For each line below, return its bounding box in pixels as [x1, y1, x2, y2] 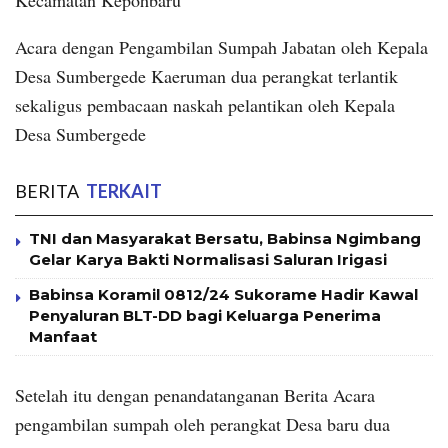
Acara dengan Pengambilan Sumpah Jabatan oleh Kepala [15, 35, 428, 60]
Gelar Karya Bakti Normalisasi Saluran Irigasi [29, 250, 387, 270]
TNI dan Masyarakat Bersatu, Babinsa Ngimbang [29, 229, 421, 249]
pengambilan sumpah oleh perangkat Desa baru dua [15, 412, 390, 437]
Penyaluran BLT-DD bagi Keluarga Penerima [29, 306, 381, 326]
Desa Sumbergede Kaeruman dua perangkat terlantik [15, 64, 398, 89]
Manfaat [29, 327, 97, 347]
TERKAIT [83, 180, 162, 203]
